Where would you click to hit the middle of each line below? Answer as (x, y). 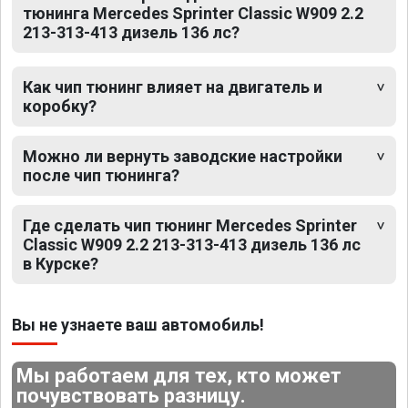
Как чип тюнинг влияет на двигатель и (173, 87)
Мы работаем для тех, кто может (179, 375)
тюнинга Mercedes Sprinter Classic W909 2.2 (193, 13)
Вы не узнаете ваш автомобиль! (138, 324)
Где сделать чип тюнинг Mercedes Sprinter (190, 225)
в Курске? (61, 263)
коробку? (60, 106)
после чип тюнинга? (101, 175)
